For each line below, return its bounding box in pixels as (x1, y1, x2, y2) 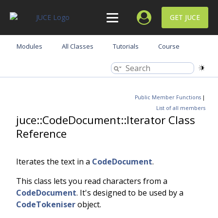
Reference (16, 126, 67, 141)
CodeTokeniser (16, 199, 75, 210)
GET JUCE (170, 13, 200, 22)
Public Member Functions (135, 94, 201, 101)
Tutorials (113, 42, 139, 51)
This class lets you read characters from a (16, 176, 167, 186)
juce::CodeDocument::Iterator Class (16, 112, 195, 127)
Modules (17, 42, 42, 51)
